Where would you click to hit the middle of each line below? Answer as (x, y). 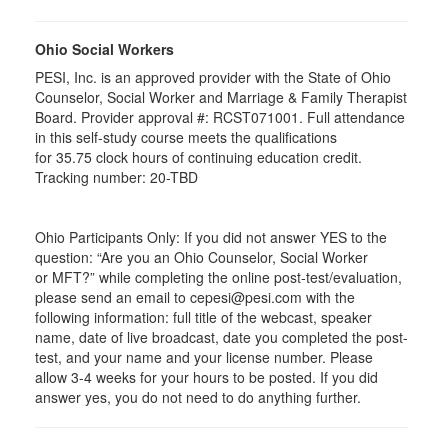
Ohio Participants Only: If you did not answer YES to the (211, 236)
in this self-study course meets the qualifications (186, 136)
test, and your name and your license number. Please (204, 356)
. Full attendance (352, 116)
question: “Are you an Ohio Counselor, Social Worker (201, 256)
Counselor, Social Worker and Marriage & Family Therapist (221, 96)
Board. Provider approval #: (124, 116)
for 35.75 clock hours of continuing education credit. (198, 156)
